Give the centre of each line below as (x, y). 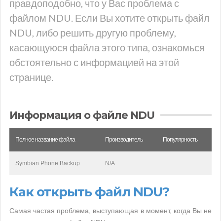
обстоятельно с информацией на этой (94, 62)
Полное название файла (45, 140)
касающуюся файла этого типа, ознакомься (107, 47)
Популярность (180, 140)
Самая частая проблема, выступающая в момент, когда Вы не (110, 211)
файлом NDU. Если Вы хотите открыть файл (110, 18)
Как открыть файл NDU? (89, 192)
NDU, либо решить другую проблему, (93, 33)
